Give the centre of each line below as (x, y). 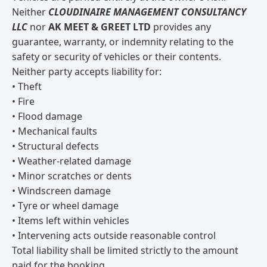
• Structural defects (55, 146)
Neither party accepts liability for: (87, 72)
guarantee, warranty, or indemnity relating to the (123, 42)
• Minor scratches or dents (72, 176)
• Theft (27, 86)
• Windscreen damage (61, 191)
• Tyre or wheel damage (65, 206)
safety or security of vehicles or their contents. (117, 57)
